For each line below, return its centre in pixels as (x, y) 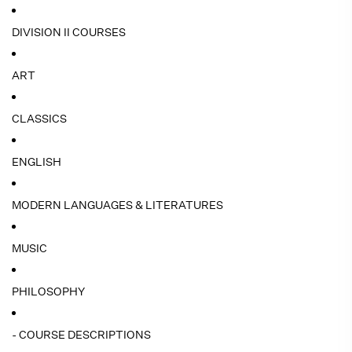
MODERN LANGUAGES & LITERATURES (117, 205)
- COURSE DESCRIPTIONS (81, 335)
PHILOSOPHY (48, 291)
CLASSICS (39, 119)
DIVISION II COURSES (69, 32)
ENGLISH (37, 162)
